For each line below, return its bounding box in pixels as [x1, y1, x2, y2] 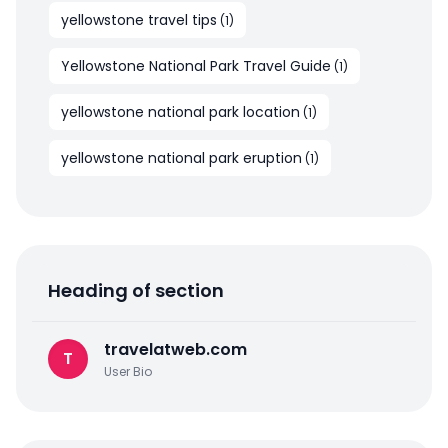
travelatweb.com [104, 338, 247, 362]
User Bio [104, 363, 152, 381]
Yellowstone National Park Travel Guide [61, 56, 331, 77]
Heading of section [48, 278, 224, 304]
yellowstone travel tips [61, 10, 217, 31]
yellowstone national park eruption [61, 148, 302, 169]
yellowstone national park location [61, 102, 300, 123]
